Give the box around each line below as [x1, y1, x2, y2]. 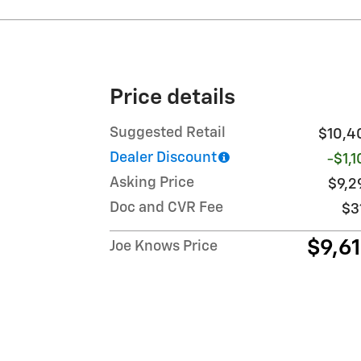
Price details [110, 86, 235, 109]
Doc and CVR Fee [110, 200, 223, 215]
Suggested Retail [110, 125, 226, 140]
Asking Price [110, 175, 194, 190]
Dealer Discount [110, 150, 217, 165]
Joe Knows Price [110, 239, 218, 254]
